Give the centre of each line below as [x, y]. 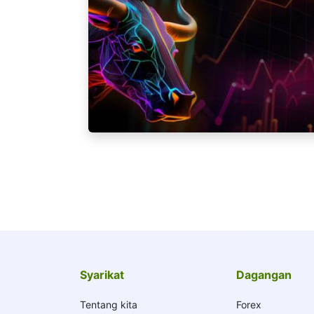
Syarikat [102, 275]
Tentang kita [109, 305]
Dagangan [264, 275]
